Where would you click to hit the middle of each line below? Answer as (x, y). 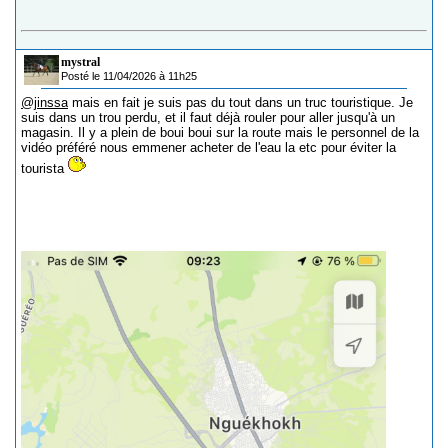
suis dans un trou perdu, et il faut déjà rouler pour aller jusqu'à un (208, 117)
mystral (80, 61)
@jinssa (44, 102)
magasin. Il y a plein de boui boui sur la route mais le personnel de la (220, 132)
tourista (44, 168)
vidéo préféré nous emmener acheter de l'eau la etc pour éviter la (208, 147)
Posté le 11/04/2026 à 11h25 (129, 75)
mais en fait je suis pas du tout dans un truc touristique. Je (240, 102)
